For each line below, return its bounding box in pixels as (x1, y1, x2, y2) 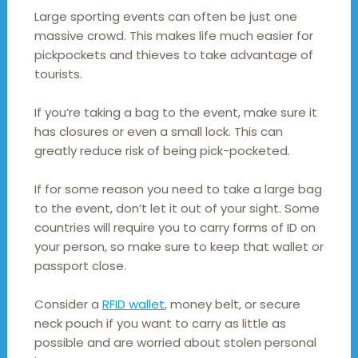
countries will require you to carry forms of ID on (34, 219, 316, 237)
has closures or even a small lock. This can (34, 123, 283, 141)
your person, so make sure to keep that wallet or (34, 238, 324, 256)
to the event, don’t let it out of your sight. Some (34, 200, 320, 217)
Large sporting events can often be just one (34, 8, 297, 26)
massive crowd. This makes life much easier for (34, 27, 313, 45)
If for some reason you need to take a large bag (34, 181, 322, 198)
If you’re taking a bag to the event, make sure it (34, 104, 317, 121)
